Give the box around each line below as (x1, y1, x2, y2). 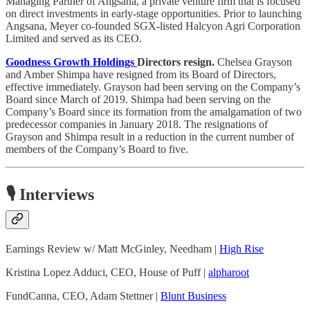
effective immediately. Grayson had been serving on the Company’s (6, 80, 300, 93)
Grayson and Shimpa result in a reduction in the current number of (6, 130, 294, 143)
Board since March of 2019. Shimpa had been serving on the (6, 93, 271, 105)
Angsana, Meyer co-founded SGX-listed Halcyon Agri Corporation (6, 19, 300, 32)
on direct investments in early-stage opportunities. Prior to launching (6, 7, 302, 19)
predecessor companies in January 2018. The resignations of (6, 118, 268, 130)
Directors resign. (137, 55, 215, 68)
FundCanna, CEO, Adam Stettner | (6, 289, 161, 302)
